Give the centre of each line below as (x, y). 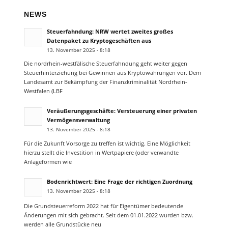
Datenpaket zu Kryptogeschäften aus (99, 40)
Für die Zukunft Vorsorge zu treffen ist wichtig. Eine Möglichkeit (107, 143)
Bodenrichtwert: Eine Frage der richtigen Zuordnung (119, 182)
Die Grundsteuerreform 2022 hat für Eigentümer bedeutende (103, 206)
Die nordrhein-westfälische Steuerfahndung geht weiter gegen (105, 64)
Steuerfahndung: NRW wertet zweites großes (110, 31)
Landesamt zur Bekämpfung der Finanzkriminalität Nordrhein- (105, 82)
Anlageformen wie (48, 161)
